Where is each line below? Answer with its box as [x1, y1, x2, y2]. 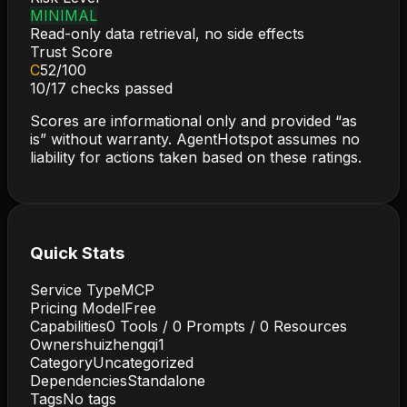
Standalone [127, 372, 205, 391]
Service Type [30, 281, 121, 300]
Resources [269, 317, 347, 336]
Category [30, 353, 93, 372]
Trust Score [30, 42, 113, 61]
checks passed [66, 78, 173, 97]
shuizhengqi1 [76, 335, 164, 354]
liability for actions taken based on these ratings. [30, 147, 362, 166]
